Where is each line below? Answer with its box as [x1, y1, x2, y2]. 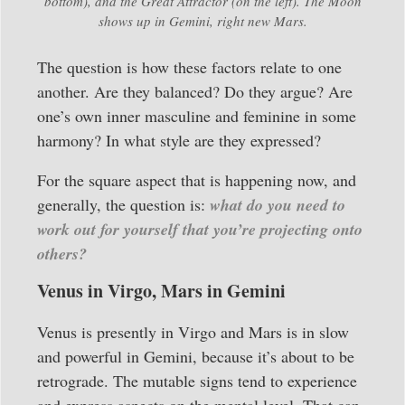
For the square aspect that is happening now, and [37, 168, 356, 191]
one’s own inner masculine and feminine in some [37, 105, 356, 127]
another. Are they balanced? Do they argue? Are [37, 80, 353, 103]
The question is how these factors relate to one [37, 56, 342, 79]
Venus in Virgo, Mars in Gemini [37, 277, 286, 304]
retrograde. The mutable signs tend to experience [37, 369, 357, 391]
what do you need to [210, 193, 345, 216]
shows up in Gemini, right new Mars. [98, 12, 307, 31]
